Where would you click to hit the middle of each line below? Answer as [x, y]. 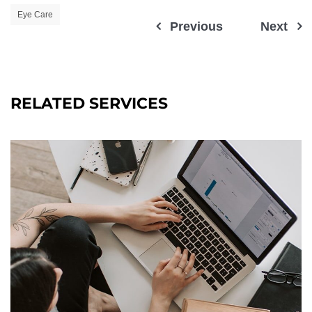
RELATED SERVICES [89, 103]
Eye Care [35, 14]
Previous [196, 26]
